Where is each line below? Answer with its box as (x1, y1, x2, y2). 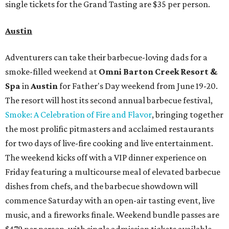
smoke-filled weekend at (5, 66, 99, 77)
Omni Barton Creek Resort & (99, 66, 217, 77)
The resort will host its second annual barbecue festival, (5, 95, 213, 105)
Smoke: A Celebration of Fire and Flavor (5, 109, 152, 120)
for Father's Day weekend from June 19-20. (58, 80, 218, 91)
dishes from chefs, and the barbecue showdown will (5, 180, 198, 191)
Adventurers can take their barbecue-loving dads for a (5, 52, 208, 62)
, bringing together (152, 109, 223, 120)
